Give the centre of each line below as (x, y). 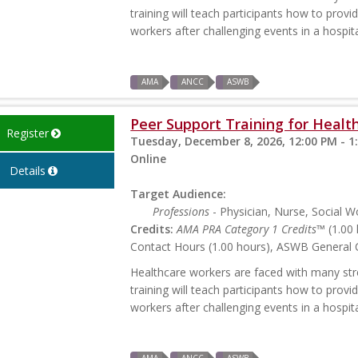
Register (27, 133)
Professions (181, 212)
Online (149, 159)
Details (27, 171)
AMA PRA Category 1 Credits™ (251, 229)
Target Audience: (179, 194)
